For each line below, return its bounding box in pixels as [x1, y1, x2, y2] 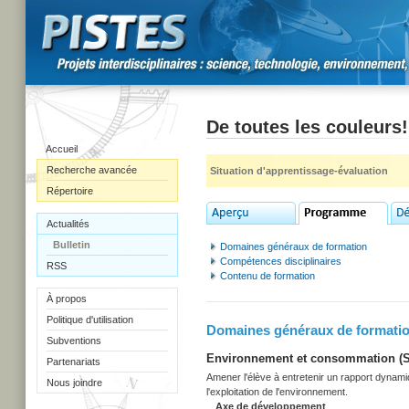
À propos [47, 293, 87, 304]
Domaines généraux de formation [220, 241, 367, 252]
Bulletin [53, 239, 90, 250]
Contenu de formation [220, 270, 315, 281]
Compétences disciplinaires [220, 256, 341, 267]
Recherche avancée [47, 164, 137, 175]
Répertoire [47, 185, 93, 196]
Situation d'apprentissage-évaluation [210, 165, 388, 176]
